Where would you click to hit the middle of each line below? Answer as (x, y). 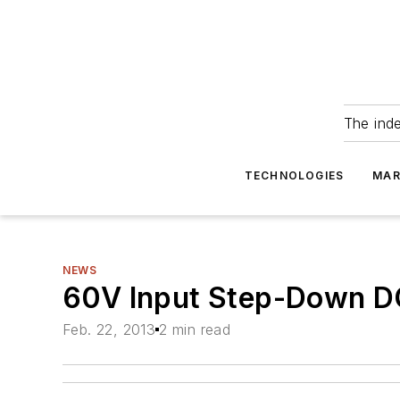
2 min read (195, 330)
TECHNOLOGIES (294, 175)
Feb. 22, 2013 (109, 330)
